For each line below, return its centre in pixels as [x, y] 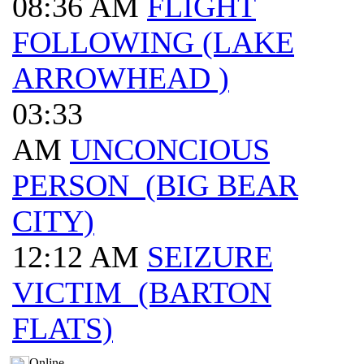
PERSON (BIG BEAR [155, 185]
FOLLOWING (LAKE [153, 42]
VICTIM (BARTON [142, 292]
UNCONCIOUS [170, 149]
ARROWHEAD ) [121, 78]
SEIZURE [210, 257]
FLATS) [63, 328]
